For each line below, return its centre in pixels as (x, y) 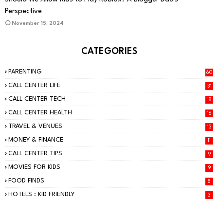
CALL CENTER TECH (37, 99)
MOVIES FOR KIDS (34, 167)
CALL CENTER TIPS (35, 154)
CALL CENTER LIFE (34, 86)
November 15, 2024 (38, 24)
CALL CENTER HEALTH (40, 113)
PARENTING (25, 72)
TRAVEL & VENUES (35, 127)
